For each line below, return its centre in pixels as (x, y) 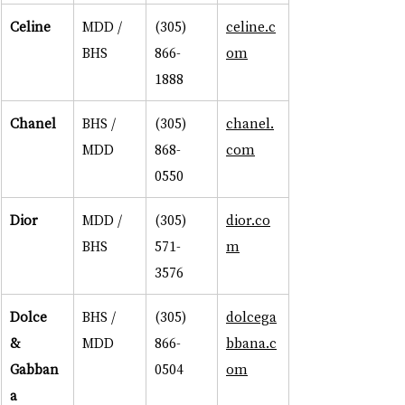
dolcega (251, 317)
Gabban (34, 369)
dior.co (248, 220)
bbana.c (251, 343)
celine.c (251, 27)
